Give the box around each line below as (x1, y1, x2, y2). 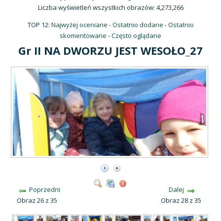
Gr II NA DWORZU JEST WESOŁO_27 (18, 43, 203, 58)
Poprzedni (29, 185, 60, 194)
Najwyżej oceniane (51, 20, 108, 29)
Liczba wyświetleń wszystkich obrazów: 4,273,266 (37, 2, 184, 12)
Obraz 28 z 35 (161, 196, 205, 205)
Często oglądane (111, 31, 161, 40)
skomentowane (60, 31, 107, 40)
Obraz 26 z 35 (16, 196, 60, 205)
